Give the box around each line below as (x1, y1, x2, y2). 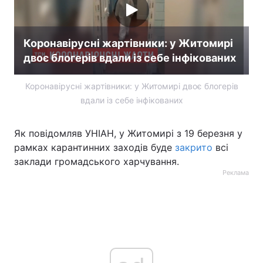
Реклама (222, 168, 249, 177)
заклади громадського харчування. (14, 156, 179, 167)
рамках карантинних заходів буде (14, 141, 175, 153)
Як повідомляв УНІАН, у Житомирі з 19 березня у (14, 127, 242, 139)
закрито (175, 141, 213, 153)
